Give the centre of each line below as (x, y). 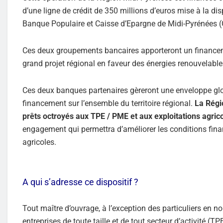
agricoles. (39, 142)
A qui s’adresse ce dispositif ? (80, 182)
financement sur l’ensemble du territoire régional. (109, 103)
